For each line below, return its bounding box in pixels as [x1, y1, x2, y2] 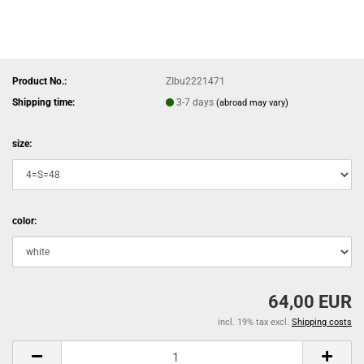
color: [12, 215, 37, 227]
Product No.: [12, 75, 67, 87]
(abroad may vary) [216, 97, 289, 108]
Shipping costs [292, 317, 352, 327]
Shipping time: [12, 96, 75, 108]
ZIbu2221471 [166, 75, 226, 87]
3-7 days [176, 96, 217, 108]
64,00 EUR [268, 292, 352, 312]
